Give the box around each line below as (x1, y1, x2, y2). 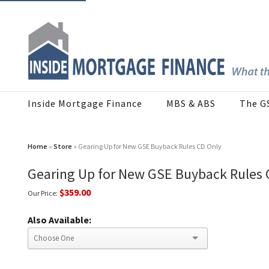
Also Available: (28, 214, 91, 226)
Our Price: (28, 189, 58, 198)
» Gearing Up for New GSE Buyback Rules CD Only (72, 142, 222, 151)
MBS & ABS (166, 97, 216, 110)
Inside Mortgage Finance (28, 97, 142, 110)
